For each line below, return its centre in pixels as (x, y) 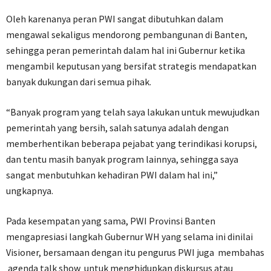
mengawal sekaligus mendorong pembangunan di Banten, (127, 34)
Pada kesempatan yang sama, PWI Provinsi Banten (111, 220)
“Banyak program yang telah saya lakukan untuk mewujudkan (133, 112)
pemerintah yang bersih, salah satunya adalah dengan (117, 127)
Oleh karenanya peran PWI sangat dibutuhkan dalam (115, 18)
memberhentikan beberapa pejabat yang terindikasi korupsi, (132, 143)
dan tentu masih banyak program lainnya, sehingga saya (122, 159)
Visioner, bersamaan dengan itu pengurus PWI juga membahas (135, 252)
